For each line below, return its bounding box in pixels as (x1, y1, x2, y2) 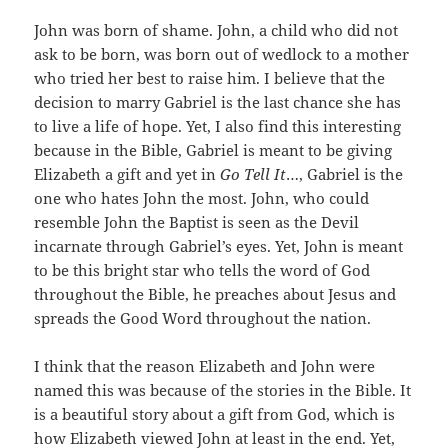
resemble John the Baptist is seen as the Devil (34, 211, 360, 232)
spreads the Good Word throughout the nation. (34, 307, 372, 328)
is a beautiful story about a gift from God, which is (34, 403, 396, 424)
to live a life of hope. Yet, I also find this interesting (34, 115, 402, 136)
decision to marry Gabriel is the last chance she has (34, 91, 402, 112)
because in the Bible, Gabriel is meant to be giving (34, 139, 393, 160)
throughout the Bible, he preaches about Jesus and (34, 283, 397, 304)
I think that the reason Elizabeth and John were (34, 355, 376, 376)
